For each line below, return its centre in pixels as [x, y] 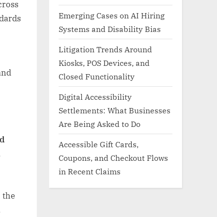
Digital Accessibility [95, 96]
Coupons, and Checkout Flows [113, 157]
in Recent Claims [90, 171]
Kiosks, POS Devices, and [104, 62]
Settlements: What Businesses [115, 110]
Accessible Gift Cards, [99, 144]
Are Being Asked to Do [100, 124]
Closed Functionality [97, 76]
